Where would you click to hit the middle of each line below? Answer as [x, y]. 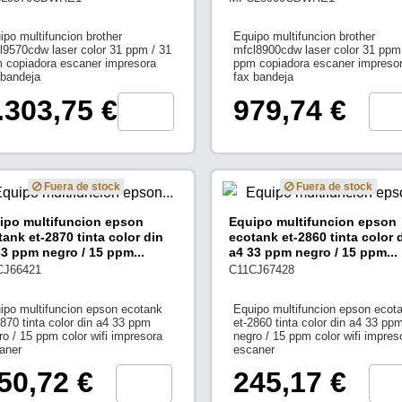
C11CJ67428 [261, 270]
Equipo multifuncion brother [304, 37]
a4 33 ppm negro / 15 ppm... [313, 252]
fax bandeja [263, 77]
